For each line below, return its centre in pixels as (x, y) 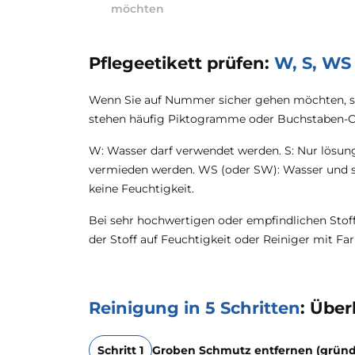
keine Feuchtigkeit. (141, 189)
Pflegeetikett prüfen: (181, 63)
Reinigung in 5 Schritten (195, 308)
